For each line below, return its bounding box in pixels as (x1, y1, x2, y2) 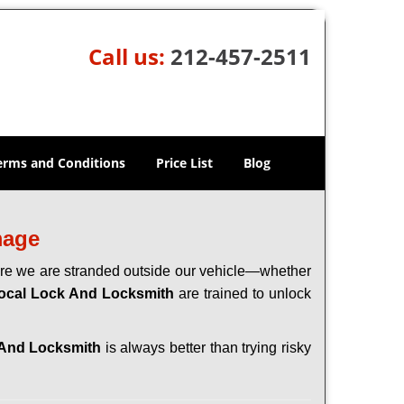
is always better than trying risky (101, 340, 312, 355)
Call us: (87, 41, 170, 71)
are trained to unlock (173, 286, 312, 301)
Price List (156, 154, 213, 171)
